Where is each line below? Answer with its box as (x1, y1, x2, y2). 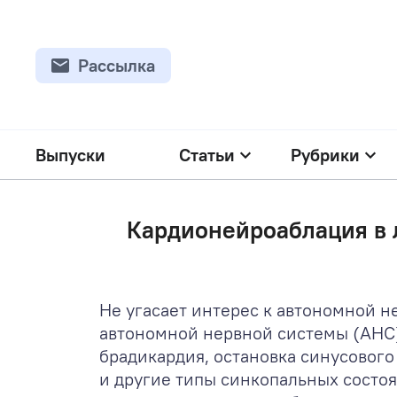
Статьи (178, 143, 235, 166)
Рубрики (290, 143, 360, 166)
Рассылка (78, 53, 155, 76)
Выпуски (35, 143, 105, 166)
